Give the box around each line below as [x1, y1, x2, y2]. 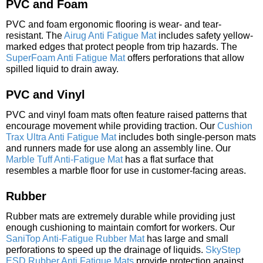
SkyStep [205, 244, 241, 255]
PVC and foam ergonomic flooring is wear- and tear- [6, 19, 221, 29]
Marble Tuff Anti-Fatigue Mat [6, 154, 123, 164]
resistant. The [6, 30, 64, 41]
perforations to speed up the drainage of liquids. [6, 244, 205, 255]
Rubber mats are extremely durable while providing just [6, 211, 235, 221]
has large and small [144, 233, 228, 244]
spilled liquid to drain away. [6, 63, 119, 74]
